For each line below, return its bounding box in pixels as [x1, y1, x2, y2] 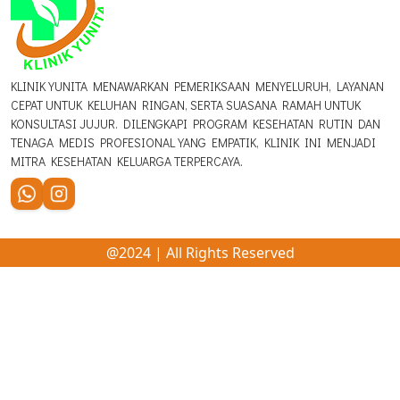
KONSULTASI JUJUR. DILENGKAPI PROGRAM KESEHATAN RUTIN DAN [11, 115, 380, 133]
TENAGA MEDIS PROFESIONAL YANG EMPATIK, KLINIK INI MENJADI [11, 134, 376, 152]
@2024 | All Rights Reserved [105, 242, 295, 262]
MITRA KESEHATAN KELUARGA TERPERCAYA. [11, 153, 243, 171]
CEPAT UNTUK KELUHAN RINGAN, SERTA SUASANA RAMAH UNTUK [11, 96, 361, 114]
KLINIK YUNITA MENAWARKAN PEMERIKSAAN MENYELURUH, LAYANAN [11, 78, 384, 96]
